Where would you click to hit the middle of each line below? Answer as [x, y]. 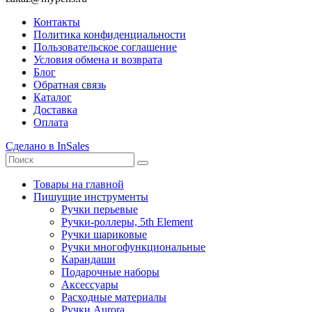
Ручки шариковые [104, 234]
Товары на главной [79, 184]
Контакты [57, 22]
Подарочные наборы [110, 272]
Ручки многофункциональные [133, 247]
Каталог [53, 97]
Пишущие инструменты [91, 196]
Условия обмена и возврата [98, 59]
